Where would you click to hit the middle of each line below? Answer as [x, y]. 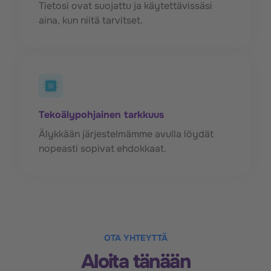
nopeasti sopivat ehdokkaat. [103, 148]
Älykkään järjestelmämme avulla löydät [126, 134]
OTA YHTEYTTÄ [135, 237]
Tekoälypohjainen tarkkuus [101, 114]
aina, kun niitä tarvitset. [91, 20]
